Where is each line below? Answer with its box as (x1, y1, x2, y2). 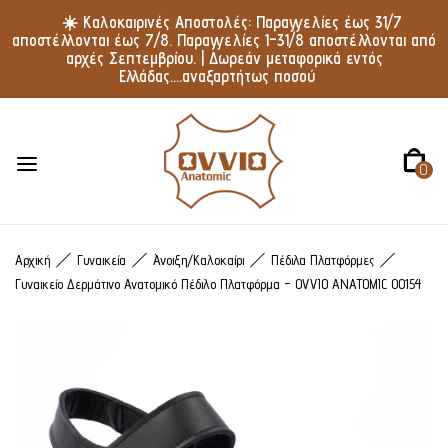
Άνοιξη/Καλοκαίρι (153, 252, 244, 268)
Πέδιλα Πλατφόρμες (271, 252, 374, 268)
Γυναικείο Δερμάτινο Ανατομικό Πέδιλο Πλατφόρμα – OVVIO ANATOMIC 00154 (15, 276, 421, 292)
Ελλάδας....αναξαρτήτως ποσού (118, 66, 315, 86)
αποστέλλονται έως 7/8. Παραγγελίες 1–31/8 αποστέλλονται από (12, 30, 436, 50)
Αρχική (15, 252, 50, 268)
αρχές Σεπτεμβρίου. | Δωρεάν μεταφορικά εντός (65, 48, 383, 68)
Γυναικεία (77, 252, 126, 268)
